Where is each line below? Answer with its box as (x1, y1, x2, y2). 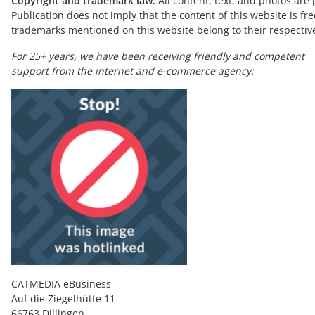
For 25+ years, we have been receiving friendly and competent (11, 49, 304, 63)
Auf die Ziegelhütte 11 (11, 292, 115, 305)
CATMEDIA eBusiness (11, 277, 111, 290)
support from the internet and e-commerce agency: (11, 64, 254, 77)
